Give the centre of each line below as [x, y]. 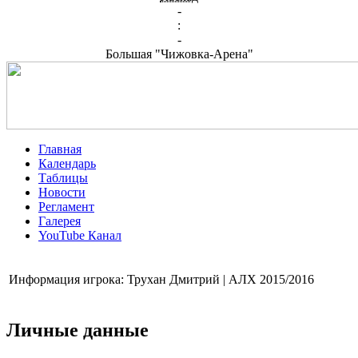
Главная [60, 149]
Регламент [66, 207]
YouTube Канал [80, 235]
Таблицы [63, 178]
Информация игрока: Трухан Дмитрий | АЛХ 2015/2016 [161, 279]
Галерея [60, 221]
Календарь [67, 163]
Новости [62, 192]
